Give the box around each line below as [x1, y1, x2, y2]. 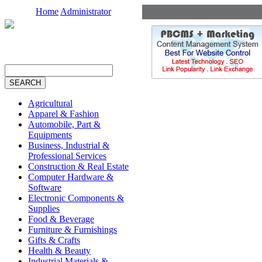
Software [28, 182, 61, 192]
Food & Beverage [28, 214, 94, 224]
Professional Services [28, 151, 106, 161]
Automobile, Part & [28, 119, 101, 129]
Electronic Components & [28, 193, 124, 203]
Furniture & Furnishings [28, 225, 117, 235]
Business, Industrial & [28, 140, 109, 150]
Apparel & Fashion [28, 109, 99, 119]
